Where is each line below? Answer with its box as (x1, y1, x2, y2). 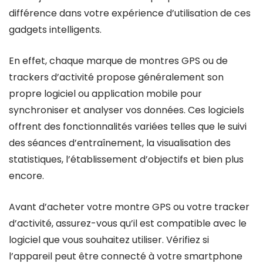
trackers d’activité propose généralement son (9, 70, 224, 84)
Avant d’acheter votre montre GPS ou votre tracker (9, 200, 249, 214)
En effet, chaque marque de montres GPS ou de (9, 54, 228, 68)
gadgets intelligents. (9, 23, 102, 36)
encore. (9, 169, 44, 183)
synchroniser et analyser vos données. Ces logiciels (9, 103, 244, 117)
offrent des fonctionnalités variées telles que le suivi (9, 120, 247, 133)
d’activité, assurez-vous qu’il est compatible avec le (9, 217, 247, 230)
